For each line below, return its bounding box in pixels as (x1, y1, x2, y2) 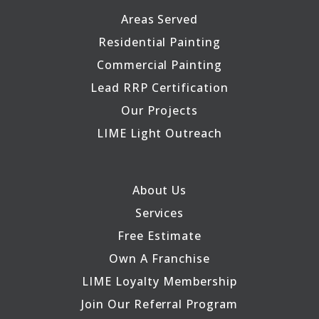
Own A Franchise (109, 251, 210, 267)
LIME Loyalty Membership (82, 273, 237, 290)
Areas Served (120, 11, 199, 28)
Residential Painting (98, 34, 221, 51)
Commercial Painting (96, 57, 223, 73)
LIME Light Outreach (96, 125, 223, 142)
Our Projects (121, 103, 198, 119)
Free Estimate (117, 228, 202, 244)
